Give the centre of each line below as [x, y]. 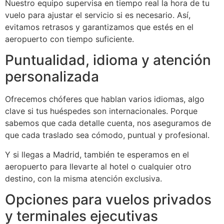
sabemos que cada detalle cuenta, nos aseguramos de [108, 123]
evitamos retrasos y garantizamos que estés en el [99, 27]
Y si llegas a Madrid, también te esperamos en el [97, 154]
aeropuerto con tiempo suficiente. [69, 39]
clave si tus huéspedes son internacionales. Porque [101, 111]
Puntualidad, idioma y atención [108, 60]
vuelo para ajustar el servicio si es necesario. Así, [98, 15]
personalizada [52, 77]
